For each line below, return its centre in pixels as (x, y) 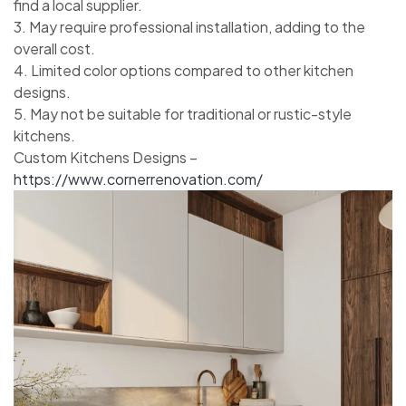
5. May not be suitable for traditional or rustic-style (183, 113)
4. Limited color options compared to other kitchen (184, 70)
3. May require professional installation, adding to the (189, 26)
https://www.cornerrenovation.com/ (138, 179)
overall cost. (54, 48)
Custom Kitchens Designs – (106, 157)
